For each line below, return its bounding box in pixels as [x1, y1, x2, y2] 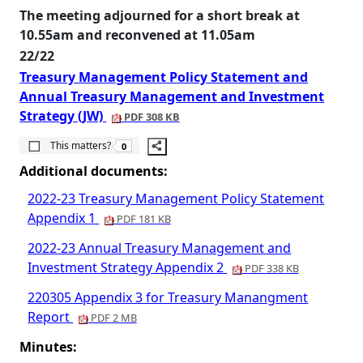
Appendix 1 [28, 209, 100, 227]
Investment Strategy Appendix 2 [28, 258, 228, 276]
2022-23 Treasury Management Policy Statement [28, 190, 325, 207]
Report [28, 308, 74, 326]
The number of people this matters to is [122, 131, 300, 144]
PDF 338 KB [241, 261, 299, 275]
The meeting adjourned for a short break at [19, 6, 301, 24]
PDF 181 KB [113, 211, 171, 226]
